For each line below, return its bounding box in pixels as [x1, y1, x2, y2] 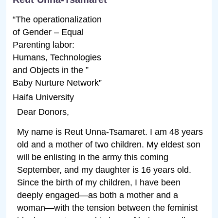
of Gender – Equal [13, 27, 84, 37]
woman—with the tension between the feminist [17, 202, 198, 213]
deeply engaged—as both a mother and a [17, 190, 179, 200]
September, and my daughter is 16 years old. [17, 164, 192, 175]
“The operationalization [13, 14, 102, 24]
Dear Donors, [17, 107, 70, 117]
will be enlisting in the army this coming [17, 152, 169, 162]
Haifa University [13, 92, 74, 102]
